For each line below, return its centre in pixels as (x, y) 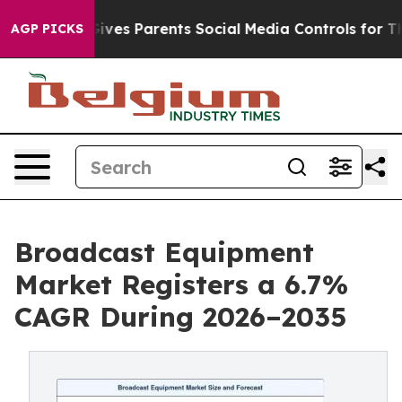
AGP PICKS (47, 29)
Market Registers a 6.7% (181, 284)
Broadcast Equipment (164, 252)
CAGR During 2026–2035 (180, 317)
